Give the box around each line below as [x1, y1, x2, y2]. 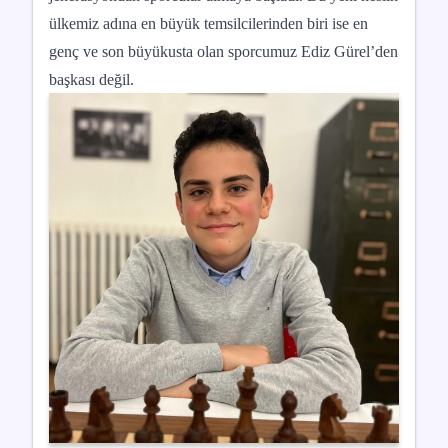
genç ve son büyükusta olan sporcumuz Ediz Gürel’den [49, 43, 398, 60]
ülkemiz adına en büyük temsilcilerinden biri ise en [49, 15, 368, 32]
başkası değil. [49, 71, 134, 88]
